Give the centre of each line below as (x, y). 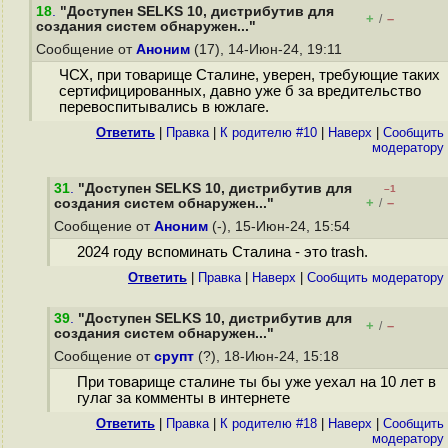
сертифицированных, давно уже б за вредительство (239, 91)
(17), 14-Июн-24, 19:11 (268, 49)
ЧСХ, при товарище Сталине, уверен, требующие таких (249, 75)
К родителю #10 (268, 132)
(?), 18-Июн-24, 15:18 (268, 356)
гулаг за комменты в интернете (183, 398)
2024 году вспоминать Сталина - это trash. (222, 252)
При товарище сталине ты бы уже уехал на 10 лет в (256, 382)
